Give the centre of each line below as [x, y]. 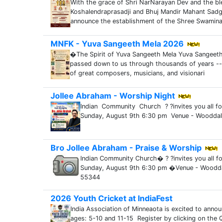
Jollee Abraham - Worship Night [113, 96]
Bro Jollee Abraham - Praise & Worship [126, 148]
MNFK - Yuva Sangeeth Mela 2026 [117, 44]
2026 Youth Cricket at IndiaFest [111, 198]
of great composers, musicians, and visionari [137, 73]
